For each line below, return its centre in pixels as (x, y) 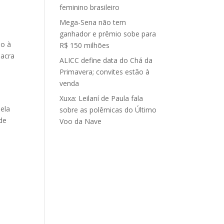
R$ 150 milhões (85, 45)
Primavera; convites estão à (105, 72)
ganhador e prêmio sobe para (108, 34)
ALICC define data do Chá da (106, 60)
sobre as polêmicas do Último (108, 110)
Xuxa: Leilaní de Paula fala (101, 98)
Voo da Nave (81, 121)
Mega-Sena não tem (93, 22)
